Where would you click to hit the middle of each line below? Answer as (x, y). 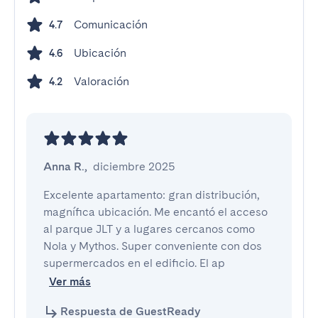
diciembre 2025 (134, 166)
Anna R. (64, 166)
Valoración (102, 81)
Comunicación (111, 24)
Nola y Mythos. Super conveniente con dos (153, 246)
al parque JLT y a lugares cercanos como (149, 229)
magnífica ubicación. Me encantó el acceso (155, 212)
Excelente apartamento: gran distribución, (151, 195)
